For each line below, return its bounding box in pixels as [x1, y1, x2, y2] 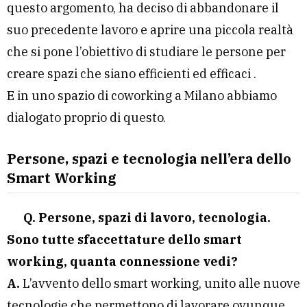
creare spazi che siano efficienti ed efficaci [7, 66, 251, 82]
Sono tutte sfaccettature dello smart [7, 232, 242, 248]
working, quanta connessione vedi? [7, 254, 238, 270]
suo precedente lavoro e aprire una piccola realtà [7, 22, 293, 38]
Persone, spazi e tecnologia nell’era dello [7, 149, 291, 169]
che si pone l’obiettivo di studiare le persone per [7, 44, 286, 60]
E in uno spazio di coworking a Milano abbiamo [7, 88, 277, 104]
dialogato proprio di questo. [7, 110, 166, 126]
